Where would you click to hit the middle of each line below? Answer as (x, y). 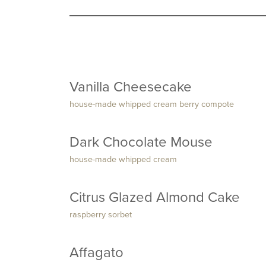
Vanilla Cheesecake (131, 87)
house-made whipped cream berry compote (152, 104)
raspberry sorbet (101, 215)
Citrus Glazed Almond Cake (155, 197)
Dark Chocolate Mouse (141, 142)
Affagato (96, 253)
